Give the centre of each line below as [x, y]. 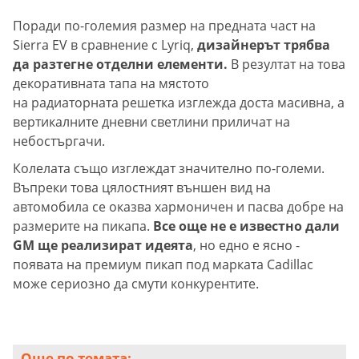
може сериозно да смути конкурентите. [136, 284]
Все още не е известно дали [245, 226]
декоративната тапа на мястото [111, 84]
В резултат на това [286, 65]
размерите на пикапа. [81, 226]
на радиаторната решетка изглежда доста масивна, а [179, 103]
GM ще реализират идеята [103, 246]
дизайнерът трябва [262, 45]
